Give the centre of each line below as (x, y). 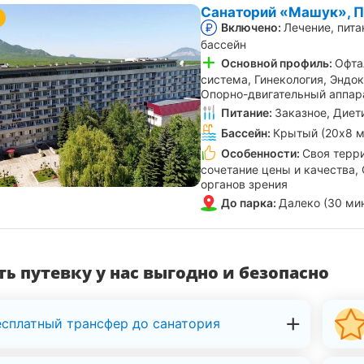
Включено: (251, 28)
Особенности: (260, 154)
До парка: (249, 203)
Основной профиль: (277, 63)
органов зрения (244, 184)
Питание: (247, 112)
